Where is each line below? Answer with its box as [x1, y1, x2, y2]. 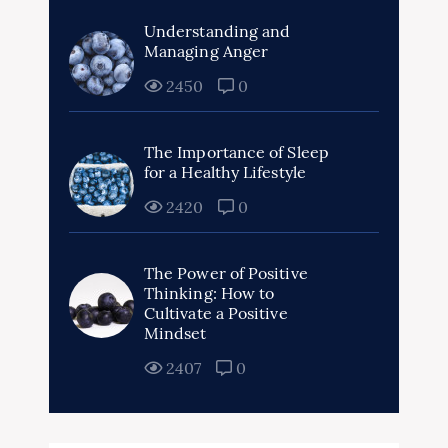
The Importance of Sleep [144, 142, 329, 162]
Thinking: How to [144, 283, 275, 303]
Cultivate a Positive [144, 303, 288, 323]
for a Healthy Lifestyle [144, 162, 306, 182]
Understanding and [144, 21, 291, 41]
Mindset [144, 323, 207, 343]
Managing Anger [144, 41, 269, 61]
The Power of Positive [144, 263, 308, 283]
